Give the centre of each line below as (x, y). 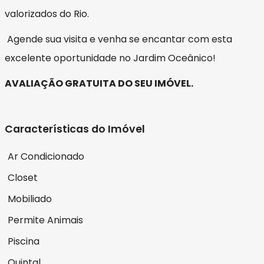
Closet (23, 178)
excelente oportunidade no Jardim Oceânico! (110, 58)
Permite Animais (45, 220)
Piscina (24, 242)
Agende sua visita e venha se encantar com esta (118, 39)
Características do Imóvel (75, 129)
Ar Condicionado (46, 157)
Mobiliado (30, 199)
